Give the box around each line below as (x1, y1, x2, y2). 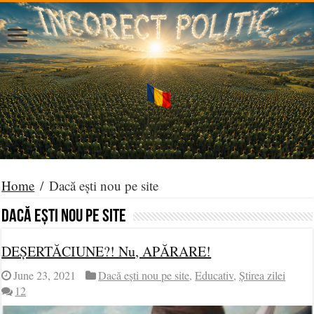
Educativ (195, 268, 234, 283)
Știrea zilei (239, 268, 286, 283)
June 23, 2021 (13, 268, 76, 283)
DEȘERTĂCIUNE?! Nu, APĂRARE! (1, 242, 212, 261)
